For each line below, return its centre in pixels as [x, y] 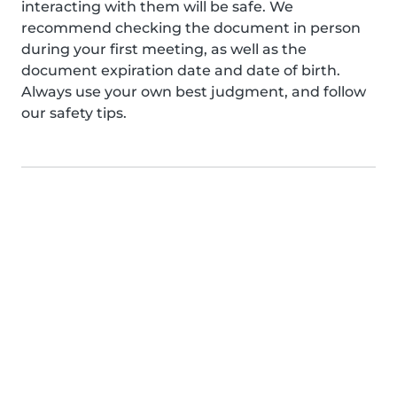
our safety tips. [74, 113]
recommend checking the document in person [191, 28]
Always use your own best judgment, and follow [194, 92]
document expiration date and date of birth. [181, 70]
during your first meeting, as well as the [164, 49]
